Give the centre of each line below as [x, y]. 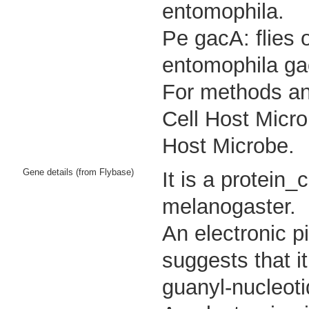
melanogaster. [229, 207]
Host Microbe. [228, 146]
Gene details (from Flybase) [78, 172]
